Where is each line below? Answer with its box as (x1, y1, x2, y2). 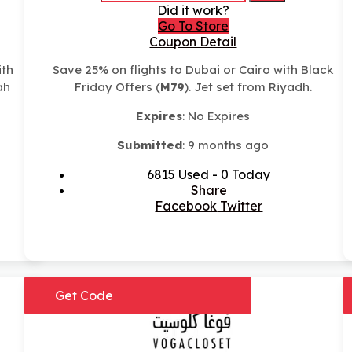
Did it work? (156, 2, 229, 19)
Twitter (217, 198, 263, 214)
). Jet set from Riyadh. (184, 79, 312, 95)
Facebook (155, 198, 218, 214)
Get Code (54, 288, 113, 304)
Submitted (117, 137, 183, 153)
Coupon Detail (149, 34, 237, 50)
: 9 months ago (182, 137, 269, 153)
